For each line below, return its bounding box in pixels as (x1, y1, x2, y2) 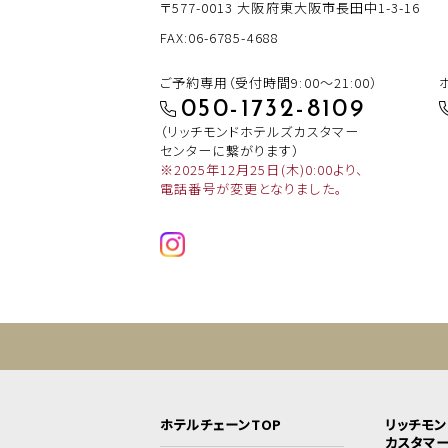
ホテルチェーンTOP (160, 415, 282, 435)
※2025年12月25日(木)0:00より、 (160, 160, 363, 180)
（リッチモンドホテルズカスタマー (160, 122, 359, 142)
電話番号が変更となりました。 (160, 179, 342, 199)
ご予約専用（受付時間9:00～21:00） (160, 73, 377, 93)
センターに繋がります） (160, 141, 300, 161)
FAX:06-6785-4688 (160, 28, 279, 48)
